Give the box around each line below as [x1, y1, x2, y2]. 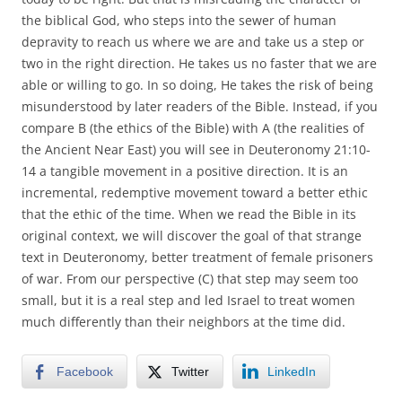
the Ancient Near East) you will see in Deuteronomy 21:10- [22, 140, 371, 158]
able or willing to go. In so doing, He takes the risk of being [22, 75, 373, 93]
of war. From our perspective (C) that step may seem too [22, 269, 358, 287]
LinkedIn [267, 363, 316, 379]
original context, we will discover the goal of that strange [22, 226, 362, 244]
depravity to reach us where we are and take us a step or [22, 32, 364, 50]
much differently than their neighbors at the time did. [22, 312, 345, 330]
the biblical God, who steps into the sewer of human [22, 11, 336, 29]
